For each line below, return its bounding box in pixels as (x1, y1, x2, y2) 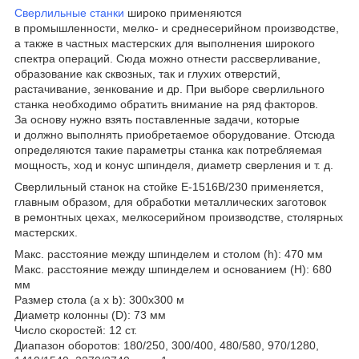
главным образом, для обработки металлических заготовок (14, 196, 326, 209)
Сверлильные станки (14, 6, 124, 20)
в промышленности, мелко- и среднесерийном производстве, (14, 22, 339, 35)
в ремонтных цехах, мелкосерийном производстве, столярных (14, 211, 343, 224)
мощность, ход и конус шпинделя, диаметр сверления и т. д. (14, 159, 333, 172)
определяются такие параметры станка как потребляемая (14, 143, 322, 157)
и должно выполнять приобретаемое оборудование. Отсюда (14, 128, 335, 142)
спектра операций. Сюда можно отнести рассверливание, (14, 52, 321, 66)
